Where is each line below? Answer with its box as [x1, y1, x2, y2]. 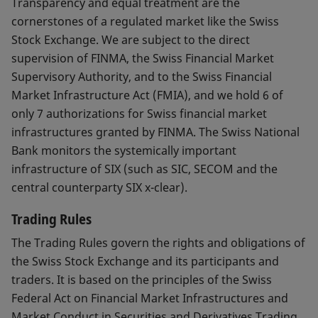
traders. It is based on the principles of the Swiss [11, 272, 272, 288]
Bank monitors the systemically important [11, 143, 236, 159]
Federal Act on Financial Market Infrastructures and [11, 290, 288, 307]
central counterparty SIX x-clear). [11, 180, 193, 196]
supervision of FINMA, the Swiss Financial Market [11, 50, 274, 67]
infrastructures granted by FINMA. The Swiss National [11, 124, 300, 141]
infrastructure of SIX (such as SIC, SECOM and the [11, 161, 278, 177]
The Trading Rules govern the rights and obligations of [11, 235, 305, 251]
